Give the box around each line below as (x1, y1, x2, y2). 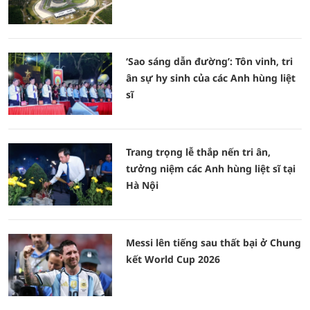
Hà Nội (126, 179, 158, 192)
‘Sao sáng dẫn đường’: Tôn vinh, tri (126, 55, 293, 68)
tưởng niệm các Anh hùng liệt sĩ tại (126, 162, 295, 175)
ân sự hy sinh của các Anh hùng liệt (126, 71, 295, 84)
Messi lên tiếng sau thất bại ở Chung (126, 236, 301, 249)
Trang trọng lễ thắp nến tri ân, (126, 145, 271, 158)
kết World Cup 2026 (126, 253, 220, 266)
